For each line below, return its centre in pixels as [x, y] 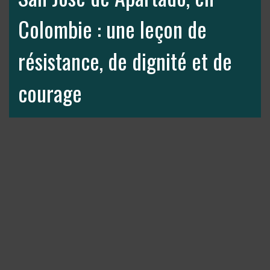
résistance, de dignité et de [125, 61]
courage [50, 93]
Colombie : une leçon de [112, 29]
